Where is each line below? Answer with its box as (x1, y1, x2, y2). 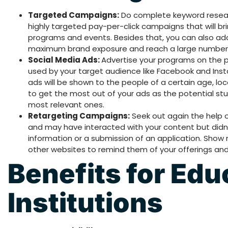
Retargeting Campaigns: (28, 110, 130, 122)
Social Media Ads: (28, 54, 101, 66)
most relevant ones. (28, 99, 104, 110)
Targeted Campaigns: (28, 10, 119, 21)
